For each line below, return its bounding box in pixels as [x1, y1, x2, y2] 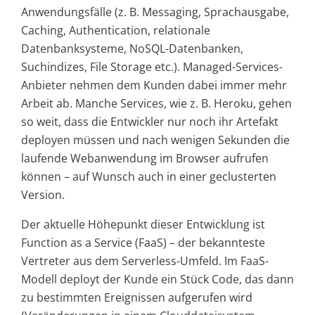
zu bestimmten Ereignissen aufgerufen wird [21, 290, 252, 306]
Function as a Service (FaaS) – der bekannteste [21, 235, 265, 251]
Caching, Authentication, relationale [21, 22, 210, 39]
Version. [21, 187, 65, 203]
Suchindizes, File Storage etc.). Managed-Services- [21, 59, 283, 75]
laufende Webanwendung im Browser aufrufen [21, 150, 269, 167]
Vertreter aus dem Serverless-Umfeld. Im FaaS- [21, 253, 269, 269]
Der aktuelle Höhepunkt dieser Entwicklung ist [21, 217, 265, 233]
